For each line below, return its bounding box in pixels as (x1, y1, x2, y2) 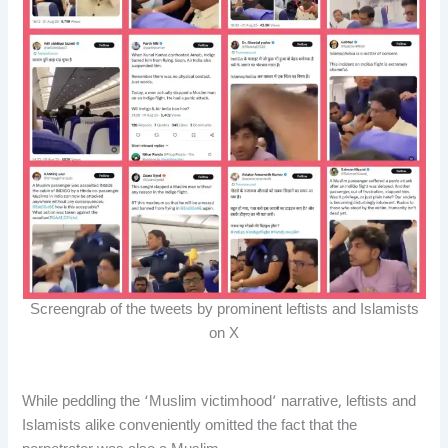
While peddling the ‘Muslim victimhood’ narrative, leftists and (22, 392, 417, 412)
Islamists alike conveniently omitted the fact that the (22, 416, 358, 436)
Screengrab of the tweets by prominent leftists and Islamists (29, 300, 419, 320)
